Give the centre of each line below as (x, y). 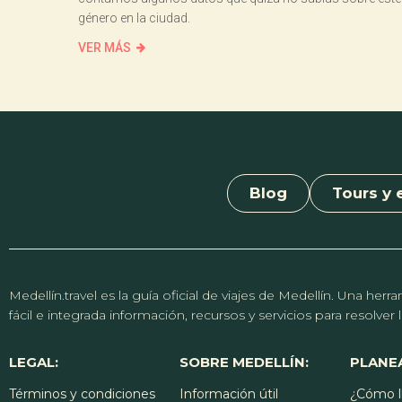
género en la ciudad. (134, 17)
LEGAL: (34, 362)
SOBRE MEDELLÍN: (244, 362)
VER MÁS (105, 47)
